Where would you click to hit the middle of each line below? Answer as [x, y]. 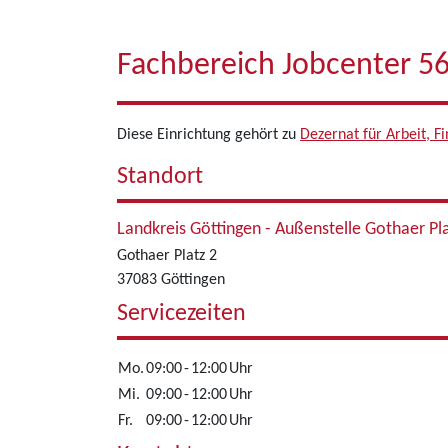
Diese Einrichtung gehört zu [208, 135]
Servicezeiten [181, 314]
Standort [160, 177]
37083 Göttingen [171, 280]
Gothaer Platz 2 [167, 256]
